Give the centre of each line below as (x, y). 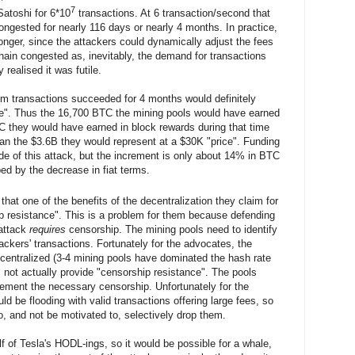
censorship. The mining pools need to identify (172, 230)
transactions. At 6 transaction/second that (173, 13)
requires (48, 230)
